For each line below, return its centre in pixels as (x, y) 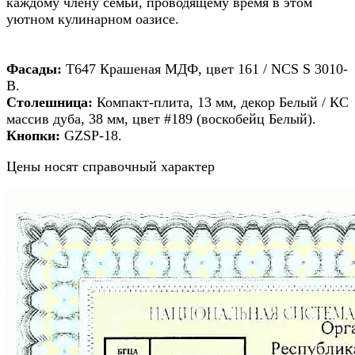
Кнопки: (33, 135)
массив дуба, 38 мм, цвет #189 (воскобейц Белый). (161, 118)
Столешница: (50, 102)
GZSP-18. (91, 135)
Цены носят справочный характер (111, 166)
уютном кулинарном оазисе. (93, 19)
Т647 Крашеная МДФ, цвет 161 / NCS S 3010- (205, 69)
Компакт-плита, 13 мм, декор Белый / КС (221, 102)
